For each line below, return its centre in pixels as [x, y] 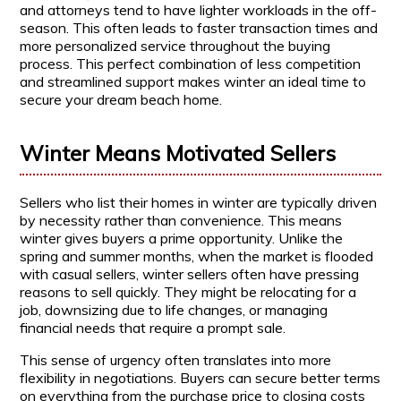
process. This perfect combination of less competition [191, 63]
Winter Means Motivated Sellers [178, 153]
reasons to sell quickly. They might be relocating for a [188, 291]
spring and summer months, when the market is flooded [197, 256]
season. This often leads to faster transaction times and [199, 27]
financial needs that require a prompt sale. [153, 327]
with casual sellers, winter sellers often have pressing [190, 273]
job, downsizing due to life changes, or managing [174, 309]
